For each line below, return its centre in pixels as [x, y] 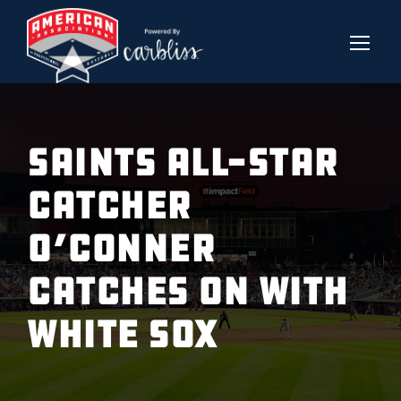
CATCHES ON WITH [188, 291]
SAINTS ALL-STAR [183, 162]
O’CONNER [121, 248]
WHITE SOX [122, 334]
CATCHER [109, 205]
